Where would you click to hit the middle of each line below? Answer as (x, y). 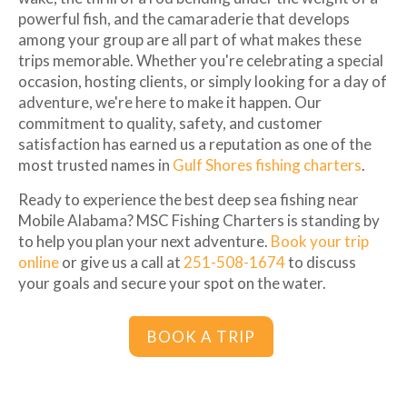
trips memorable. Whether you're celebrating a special (201, 60)
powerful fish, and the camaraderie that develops (184, 18)
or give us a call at (121, 262)
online (39, 262)
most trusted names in (95, 164)
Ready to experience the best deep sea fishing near (189, 199)
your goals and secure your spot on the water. (172, 283)
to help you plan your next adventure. (144, 241)
